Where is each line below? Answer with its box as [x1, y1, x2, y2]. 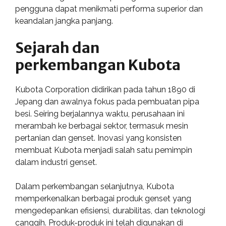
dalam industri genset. [15, 157, 97, 167]
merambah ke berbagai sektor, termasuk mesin [15, 121, 188, 131]
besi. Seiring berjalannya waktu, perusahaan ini [15, 109, 185, 119]
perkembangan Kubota [15, 55, 181, 74]
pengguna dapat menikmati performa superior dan [15, 4, 203, 14]
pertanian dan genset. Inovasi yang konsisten [15, 133, 182, 143]
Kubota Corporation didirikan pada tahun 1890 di [15, 85, 195, 94]
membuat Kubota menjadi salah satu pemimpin [15, 145, 192, 155]
